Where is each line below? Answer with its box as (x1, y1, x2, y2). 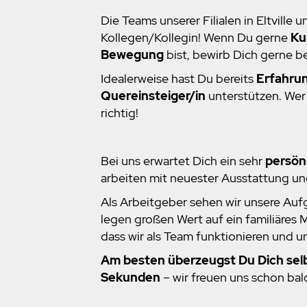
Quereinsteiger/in (101, 88, 206, 104)
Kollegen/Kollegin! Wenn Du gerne (101, 29, 291, 46)
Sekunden (101, 269, 160, 286)
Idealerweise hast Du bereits (101, 71, 256, 87)
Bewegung (101, 47, 164, 63)
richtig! (101, 105, 138, 121)
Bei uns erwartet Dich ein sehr (101, 153, 265, 169)
